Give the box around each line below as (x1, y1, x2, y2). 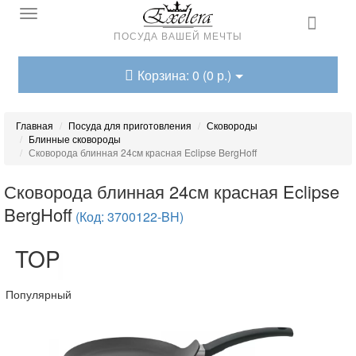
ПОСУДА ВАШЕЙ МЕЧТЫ (114, 29, 242, 42)
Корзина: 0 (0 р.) (137, 66, 231, 84)
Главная (16, 118, 53, 132)
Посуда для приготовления (68, 118, 192, 132)
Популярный (6, 286, 72, 302)
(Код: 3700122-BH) (75, 207, 184, 226)
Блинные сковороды (29, 132, 121, 145)
